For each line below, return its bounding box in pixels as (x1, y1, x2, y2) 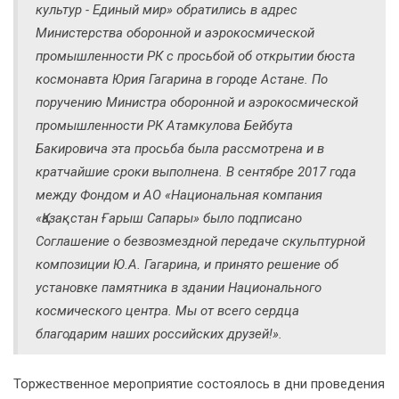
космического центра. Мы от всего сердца (36, 303, 299, 320)
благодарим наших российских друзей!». (36, 326, 282, 343)
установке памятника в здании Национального (36, 280, 322, 297)
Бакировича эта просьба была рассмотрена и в (36, 141, 324, 158)
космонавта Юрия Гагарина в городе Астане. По (36, 71, 328, 88)
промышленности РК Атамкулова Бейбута (36, 118, 293, 134)
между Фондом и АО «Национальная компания (36, 187, 322, 204)
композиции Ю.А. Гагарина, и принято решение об (36, 256, 338, 273)
